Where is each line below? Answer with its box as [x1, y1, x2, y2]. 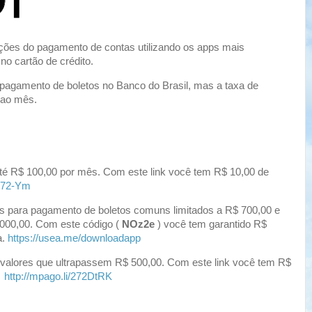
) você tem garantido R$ [157, 219, 267, 231]
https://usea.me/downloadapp [8, 233, 141, 244]
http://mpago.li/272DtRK [4, 270, 112, 282]
